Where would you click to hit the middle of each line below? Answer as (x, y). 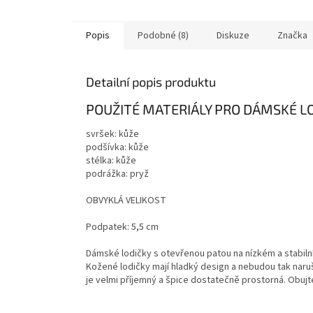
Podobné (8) (163, 35)
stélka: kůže (111, 161)
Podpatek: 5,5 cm (122, 227)
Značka (292, 35)
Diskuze (233, 35)
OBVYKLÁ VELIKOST (126, 201)
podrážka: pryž (117, 174)
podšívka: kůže (117, 148)
